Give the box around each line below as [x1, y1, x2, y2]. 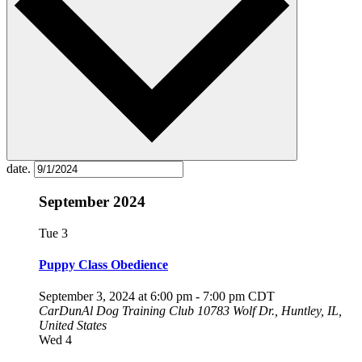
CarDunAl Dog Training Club [39, 304, 197, 318]
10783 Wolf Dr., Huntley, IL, [197, 304, 342, 318]
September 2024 [39, 193, 145, 211]
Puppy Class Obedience [39, 258, 168, 272]
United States [39, 318, 107, 333]
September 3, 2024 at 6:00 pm [39, 289, 192, 304]
